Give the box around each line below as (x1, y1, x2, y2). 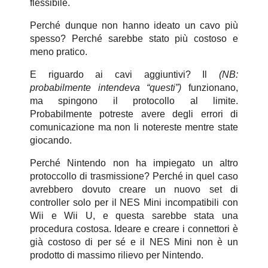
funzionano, (181, 83, 239, 93)
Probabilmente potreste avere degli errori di (30, 109, 238, 120)
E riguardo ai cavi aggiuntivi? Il (30, 69, 219, 80)
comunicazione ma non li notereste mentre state (30, 122, 238, 133)
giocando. (30, 135, 72, 146)
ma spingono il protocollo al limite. (30, 96, 238, 106)
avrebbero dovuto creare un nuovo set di (30, 184, 238, 195)
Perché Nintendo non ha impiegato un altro (30, 158, 238, 169)
